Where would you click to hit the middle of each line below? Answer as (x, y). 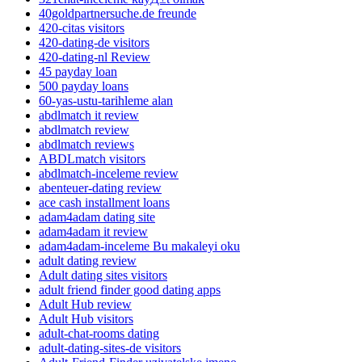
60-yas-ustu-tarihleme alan (106, 100)
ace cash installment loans (104, 202)
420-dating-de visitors (94, 42)
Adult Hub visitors (86, 318)
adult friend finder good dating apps (130, 289)
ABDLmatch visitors (92, 158)
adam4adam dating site (97, 217)
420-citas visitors (82, 27)
